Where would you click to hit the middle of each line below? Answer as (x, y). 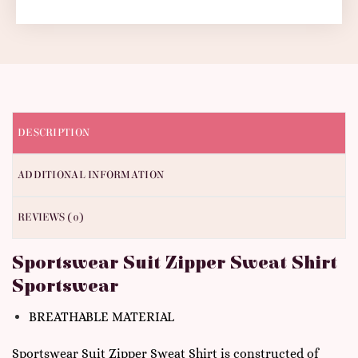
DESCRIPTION (54, 133)
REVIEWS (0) (51, 218)
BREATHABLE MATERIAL (101, 317)
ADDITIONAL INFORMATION (91, 175)
